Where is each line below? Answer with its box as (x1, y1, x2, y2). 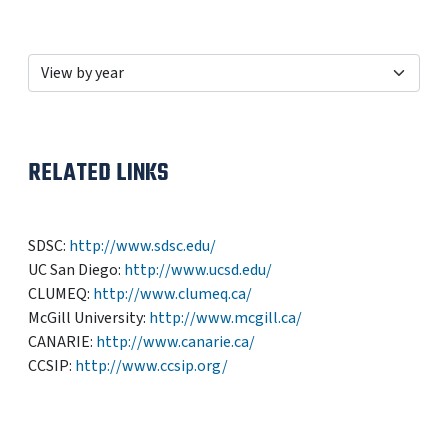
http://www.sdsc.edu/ (69, 235, 216, 257)
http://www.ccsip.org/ (75, 355, 228, 377)
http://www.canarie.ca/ (96, 331, 255, 353)
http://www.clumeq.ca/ (93, 283, 252, 305)
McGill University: (28, 307, 149, 329)
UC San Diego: (28, 259, 124, 281)
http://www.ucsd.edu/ (124, 259, 272, 281)
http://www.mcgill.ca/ (149, 307, 302, 329)
